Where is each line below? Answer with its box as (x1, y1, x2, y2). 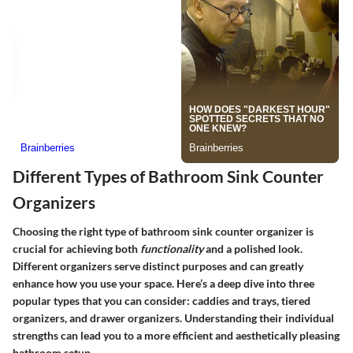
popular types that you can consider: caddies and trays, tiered (13, 294, 310, 307)
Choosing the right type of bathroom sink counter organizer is (13, 225, 314, 238)
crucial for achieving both (13, 242, 140, 255)
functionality (140, 242, 203, 255)
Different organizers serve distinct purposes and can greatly (13, 259, 303, 273)
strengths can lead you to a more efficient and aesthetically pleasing (13, 329, 340, 342)
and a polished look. (203, 242, 303, 255)
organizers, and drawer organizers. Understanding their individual (13, 311, 334, 325)
